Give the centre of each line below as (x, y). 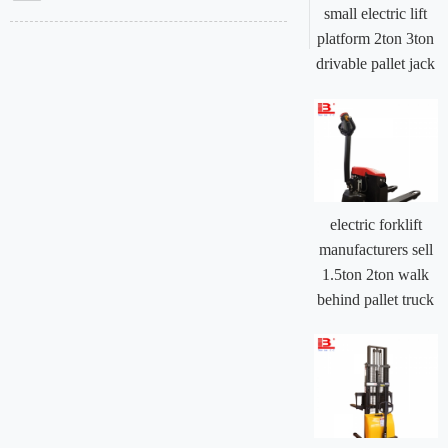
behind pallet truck (376, 299)
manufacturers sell (375, 249)
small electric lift (376, 14)
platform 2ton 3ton (376, 39)
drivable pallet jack (376, 64)
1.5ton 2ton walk (376, 274)
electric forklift (375, 224)
